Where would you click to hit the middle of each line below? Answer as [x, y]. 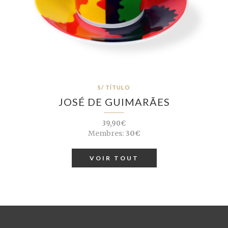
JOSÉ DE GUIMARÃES [114, 102]
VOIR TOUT [114, 158]
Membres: [106, 134]
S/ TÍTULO [114, 88]
